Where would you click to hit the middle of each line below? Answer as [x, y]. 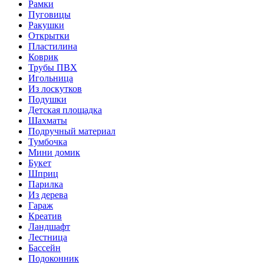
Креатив [45, 216]
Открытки [49, 35]
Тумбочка [48, 141]
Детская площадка [65, 110]
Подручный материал [72, 131]
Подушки [47, 99]
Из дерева [48, 194]
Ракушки [46, 25]
